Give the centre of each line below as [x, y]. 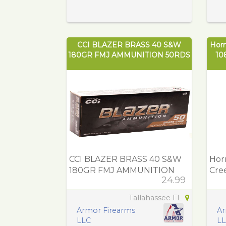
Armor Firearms [106, 211]
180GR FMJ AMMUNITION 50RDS [129, 55]
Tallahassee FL [156, 198]
